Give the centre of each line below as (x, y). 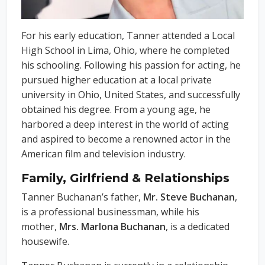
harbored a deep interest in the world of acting (125, 124)
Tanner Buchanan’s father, (82, 197)
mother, (40, 226)
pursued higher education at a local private (117, 80)
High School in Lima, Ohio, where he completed (125, 50)
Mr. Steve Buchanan (189, 197)
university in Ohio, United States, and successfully (131, 94)
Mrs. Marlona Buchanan (112, 226)
